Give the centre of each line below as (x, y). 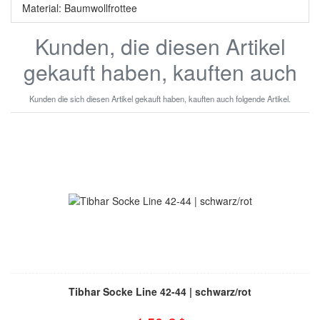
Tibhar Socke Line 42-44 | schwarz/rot (160, 291)
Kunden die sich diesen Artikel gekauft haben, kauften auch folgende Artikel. (160, 98)
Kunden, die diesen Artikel (160, 46)
